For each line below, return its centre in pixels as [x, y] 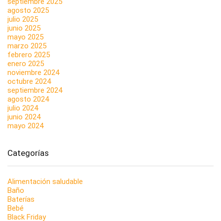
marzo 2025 [27, 46]
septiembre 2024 [35, 91]
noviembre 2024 [33, 73]
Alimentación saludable [45, 182]
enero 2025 [26, 64]
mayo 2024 [25, 126]
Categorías [28, 153]
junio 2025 [24, 28]
